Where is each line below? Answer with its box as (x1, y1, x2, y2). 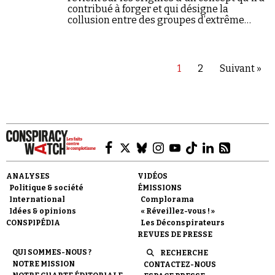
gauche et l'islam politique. (67, 25, 192, 37)
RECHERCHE (160, 249, 208, 257)
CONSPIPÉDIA (6, 219, 60, 227)
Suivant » (220, 63, 261, 74)
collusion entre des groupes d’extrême (67, 14, 244, 26)
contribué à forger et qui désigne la (67, 3, 228, 15)
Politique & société (9, 184, 83, 192)
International (9, 195, 65, 204)
